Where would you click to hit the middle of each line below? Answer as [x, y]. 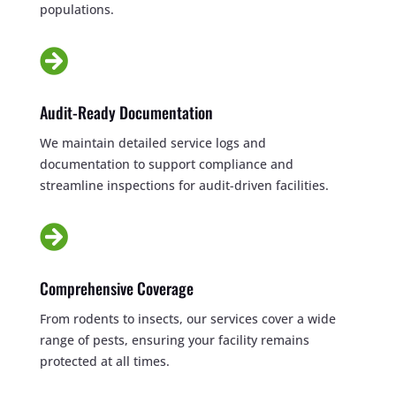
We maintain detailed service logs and [152, 142]
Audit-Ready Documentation [126, 112]
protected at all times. [104, 361]
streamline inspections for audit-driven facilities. [184, 185]
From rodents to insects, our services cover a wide [187, 318]
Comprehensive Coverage [116, 288]
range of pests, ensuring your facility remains [174, 339]
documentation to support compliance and [166, 164]
